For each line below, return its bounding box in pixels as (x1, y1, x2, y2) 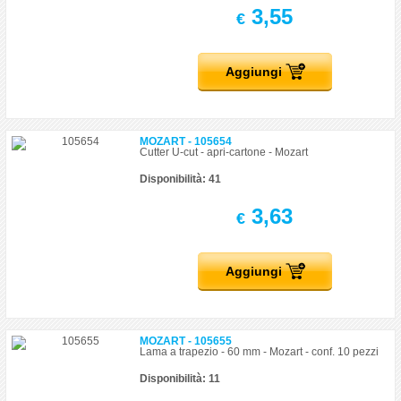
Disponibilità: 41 (140, 173, 222, 185)
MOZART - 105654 (140, 135, 233, 148)
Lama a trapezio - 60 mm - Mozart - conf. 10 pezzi (140, 346, 380, 358)
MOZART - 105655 (140, 335, 233, 347)
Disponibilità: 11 (140, 372, 221, 385)
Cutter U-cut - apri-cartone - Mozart (140, 146, 309, 158)
